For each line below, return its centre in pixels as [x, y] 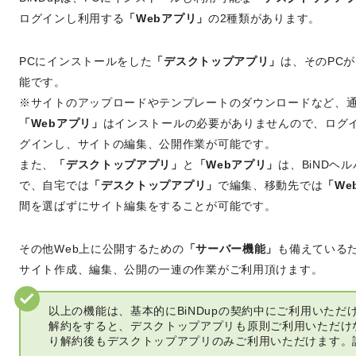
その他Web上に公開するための [102, 248]
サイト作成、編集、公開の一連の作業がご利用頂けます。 [171, 269]
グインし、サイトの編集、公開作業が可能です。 [148, 143]
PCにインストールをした [86, 61]
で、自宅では [54, 185]
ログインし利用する [72, 18]
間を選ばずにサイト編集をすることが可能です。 [148, 205]
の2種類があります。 [264, 18]
